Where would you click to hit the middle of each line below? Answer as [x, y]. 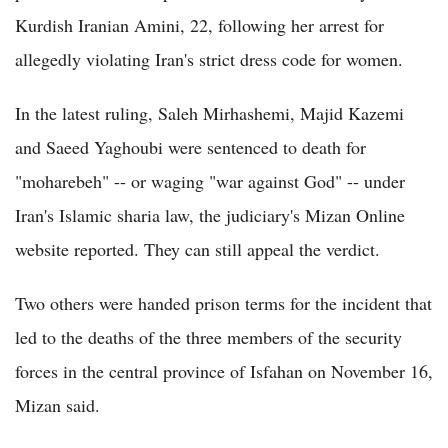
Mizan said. [57, 404]
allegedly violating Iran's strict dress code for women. [209, 58]
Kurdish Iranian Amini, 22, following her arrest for [199, 24]
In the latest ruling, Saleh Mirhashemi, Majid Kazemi [209, 112]
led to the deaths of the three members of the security [208, 336]
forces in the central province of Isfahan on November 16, [224, 370]
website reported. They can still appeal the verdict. [197, 248]
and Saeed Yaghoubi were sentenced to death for [190, 146]
